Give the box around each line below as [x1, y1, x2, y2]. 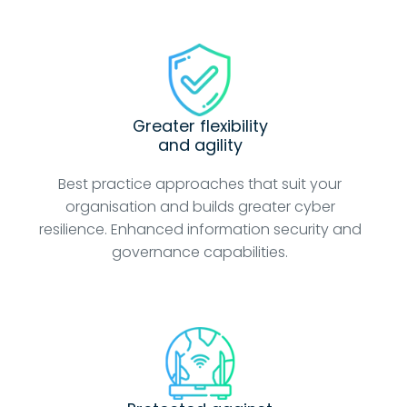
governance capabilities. [112, 242, 289, 263]
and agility [157, 134, 243, 157]
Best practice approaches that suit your [58, 174, 342, 195]
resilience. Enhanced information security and [38, 219, 362, 241]
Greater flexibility [132, 114, 268, 138]
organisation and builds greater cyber [65, 196, 335, 218]
